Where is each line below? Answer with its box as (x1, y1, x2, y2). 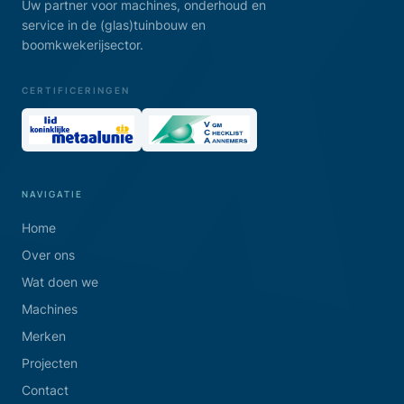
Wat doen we (22, 274, 98, 290)
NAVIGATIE (22, 188, 83, 201)
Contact (22, 382, 69, 399)
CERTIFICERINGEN (22, 85, 130, 96)
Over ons (22, 247, 75, 263)
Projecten (22, 355, 78, 372)
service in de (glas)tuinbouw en (22, 17, 206, 33)
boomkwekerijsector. (22, 37, 143, 53)
